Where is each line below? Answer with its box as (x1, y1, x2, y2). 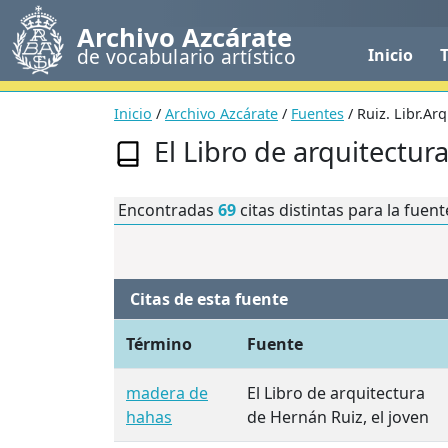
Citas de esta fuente (130, 288, 288, 311)
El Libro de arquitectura (247, 382, 425, 405)
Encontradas (118, 199, 218, 222)
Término (126, 333, 192, 356)
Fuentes (291, 104, 344, 123)
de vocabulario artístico (77, 42, 296, 70)
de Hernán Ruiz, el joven (247, 406, 429, 429)
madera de (126, 382, 208, 405)
